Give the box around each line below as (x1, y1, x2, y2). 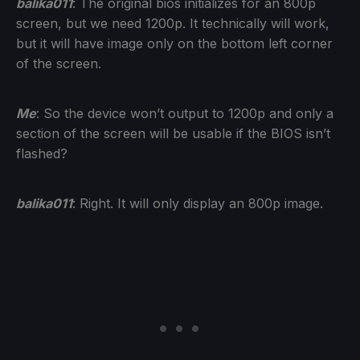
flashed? (16, 145, 67, 162)
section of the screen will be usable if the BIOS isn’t (16, 125, 330, 141)
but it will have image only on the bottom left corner (16, 35, 333, 51)
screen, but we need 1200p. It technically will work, (16, 14, 329, 31)
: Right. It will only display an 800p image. (72, 194, 323, 211)
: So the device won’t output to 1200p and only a (36, 104, 333, 121)
